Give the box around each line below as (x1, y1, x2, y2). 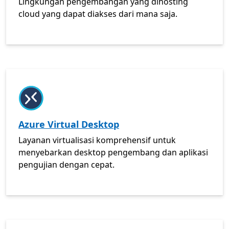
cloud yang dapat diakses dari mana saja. (18, 8, 177, 19)
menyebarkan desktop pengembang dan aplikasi (18, 147, 208, 158)
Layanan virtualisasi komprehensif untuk (18, 134, 176, 146)
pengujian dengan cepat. (18, 159, 114, 170)
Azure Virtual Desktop (18, 118, 119, 130)
